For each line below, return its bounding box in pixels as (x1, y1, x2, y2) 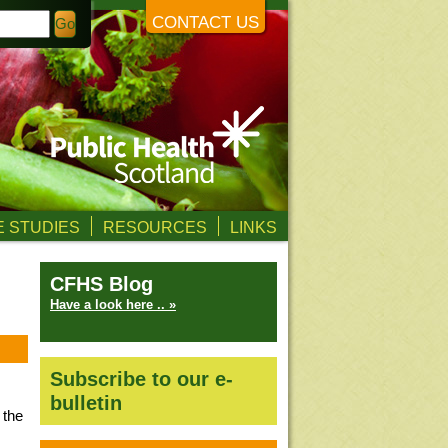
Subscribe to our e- (50, 368, 233, 390)
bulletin (50, 392, 122, 414)
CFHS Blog (50, 273, 153, 295)
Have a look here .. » (50, 297, 176, 312)
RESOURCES (103, 218, 207, 236)
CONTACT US (152, 13, 259, 32)
